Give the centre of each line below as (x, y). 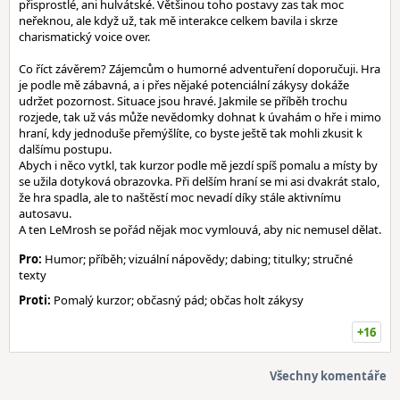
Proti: (35, 300)
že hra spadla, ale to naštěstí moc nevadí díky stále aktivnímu (180, 197)
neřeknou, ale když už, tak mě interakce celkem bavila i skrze (178, 21)
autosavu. (45, 213)
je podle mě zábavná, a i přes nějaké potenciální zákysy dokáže (184, 85)
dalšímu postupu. (65, 149)
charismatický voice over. (84, 37)
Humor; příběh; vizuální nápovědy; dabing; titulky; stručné (197, 259)
